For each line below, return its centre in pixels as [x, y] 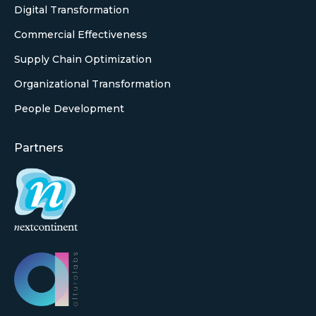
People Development [69, 109]
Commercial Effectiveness [81, 35]
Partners [39, 148]
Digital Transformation [72, 10]
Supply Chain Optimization [83, 59]
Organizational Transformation [92, 84]
